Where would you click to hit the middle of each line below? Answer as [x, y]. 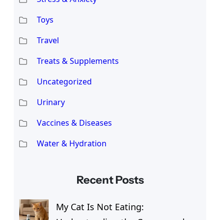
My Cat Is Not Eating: [100, 207]
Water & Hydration [71, 143]
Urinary [51, 102]
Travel [48, 40]
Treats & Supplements [78, 61]
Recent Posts [110, 180]
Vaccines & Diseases [74, 123]
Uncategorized [64, 81]
